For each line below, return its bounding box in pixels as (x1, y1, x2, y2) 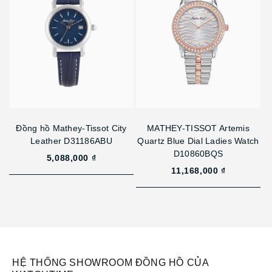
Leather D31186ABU (30, 136, 112, 146)
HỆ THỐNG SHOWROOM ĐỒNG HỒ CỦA (12, 257, 209, 268)
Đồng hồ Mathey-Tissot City (16, 123, 127, 134)
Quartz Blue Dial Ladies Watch (137, 136, 259, 146)
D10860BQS (173, 149, 223, 159)
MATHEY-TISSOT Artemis (147, 123, 250, 134)
